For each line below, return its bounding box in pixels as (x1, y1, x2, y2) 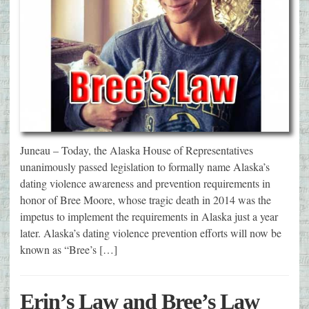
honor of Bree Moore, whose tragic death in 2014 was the (20, 192, 271, 207)
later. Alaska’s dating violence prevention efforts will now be (20, 225, 281, 240)
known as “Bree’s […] (20, 241, 117, 257)
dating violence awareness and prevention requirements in (20, 175, 270, 190)
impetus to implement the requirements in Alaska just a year (20, 208, 278, 223)
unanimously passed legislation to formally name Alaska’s (20, 159, 270, 174)
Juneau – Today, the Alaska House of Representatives (20, 142, 253, 157)
